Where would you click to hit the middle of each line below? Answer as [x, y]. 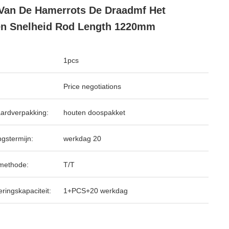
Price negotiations [92, 86]
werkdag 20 [82, 139]
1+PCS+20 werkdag [96, 191]
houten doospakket [94, 112]
